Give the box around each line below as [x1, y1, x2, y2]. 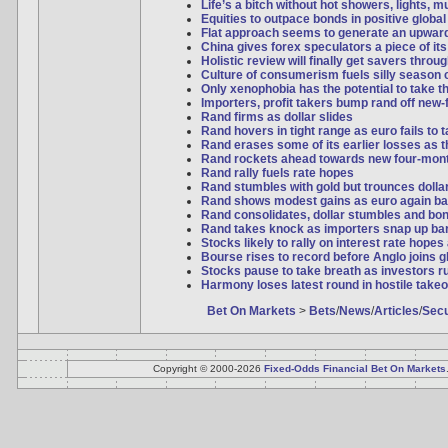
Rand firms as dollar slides [201, 110, 353, 124]
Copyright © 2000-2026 [152, 363, 264, 374]
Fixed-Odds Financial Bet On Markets [263, 363, 446, 374]
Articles [374, 304, 419, 318]
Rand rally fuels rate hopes [201, 166, 354, 180]
